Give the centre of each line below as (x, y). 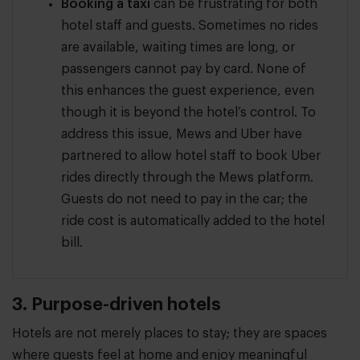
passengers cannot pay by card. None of (184, 70)
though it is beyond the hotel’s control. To (188, 113)
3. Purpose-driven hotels (119, 305)
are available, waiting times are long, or (178, 48)
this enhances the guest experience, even (188, 91)
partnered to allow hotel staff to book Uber (191, 156)
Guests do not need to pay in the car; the (184, 200)
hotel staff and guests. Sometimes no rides (190, 26)
